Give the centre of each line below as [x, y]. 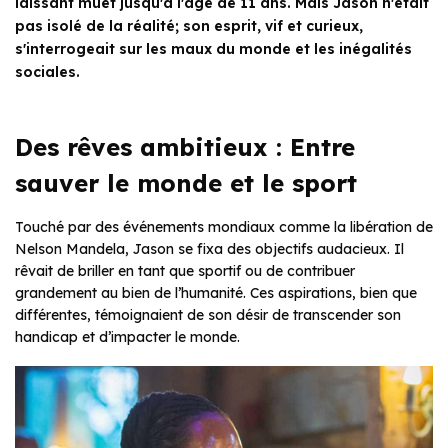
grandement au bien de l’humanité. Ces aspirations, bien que [216, 293]
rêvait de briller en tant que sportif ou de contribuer [185, 271]
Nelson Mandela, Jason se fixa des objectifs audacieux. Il [209, 249]
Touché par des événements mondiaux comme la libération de [224, 227]
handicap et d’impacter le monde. [127, 337]
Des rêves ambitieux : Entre [185, 147]
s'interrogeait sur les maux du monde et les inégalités [213, 49]
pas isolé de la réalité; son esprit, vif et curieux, [189, 26]
